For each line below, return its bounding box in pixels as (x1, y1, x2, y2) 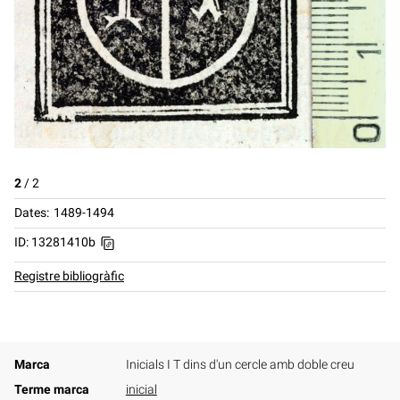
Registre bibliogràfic (14, 268, 124, 284)
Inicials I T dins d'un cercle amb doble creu (125, 356, 354, 372)
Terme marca (14, 381, 89, 397)
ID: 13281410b (14, 234, 96, 250)
